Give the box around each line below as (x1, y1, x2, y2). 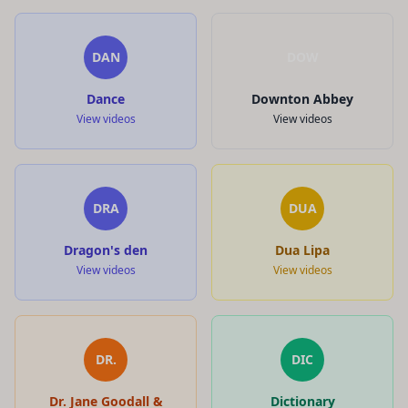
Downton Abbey (251, 89, 353, 107)
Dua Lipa (275, 240, 330, 259)
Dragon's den (64, 240, 148, 259)
